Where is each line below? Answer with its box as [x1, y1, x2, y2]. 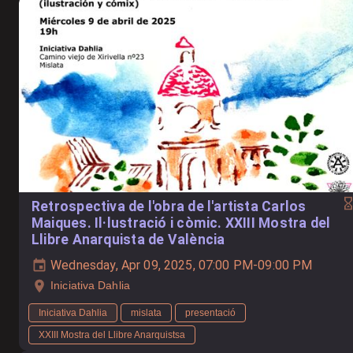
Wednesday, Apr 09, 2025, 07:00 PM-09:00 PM [47, 257, 313, 273]
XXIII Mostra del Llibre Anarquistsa [39, 329, 185, 340]
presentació [185, 307, 236, 318]
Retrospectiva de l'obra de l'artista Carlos [32, 198, 307, 214]
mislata [131, 307, 162, 318]
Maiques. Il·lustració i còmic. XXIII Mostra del [32, 214, 331, 231]
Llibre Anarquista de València [32, 231, 225, 247]
